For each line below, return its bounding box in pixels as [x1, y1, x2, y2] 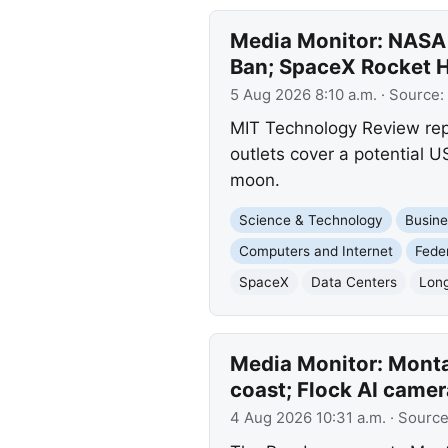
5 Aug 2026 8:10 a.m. [229, 85, 377, 104]
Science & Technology [238, 211, 383, 228]
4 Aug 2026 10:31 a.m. [229, 409, 386, 428]
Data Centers [310, 273, 397, 290]
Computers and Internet [238, 242, 393, 259]
